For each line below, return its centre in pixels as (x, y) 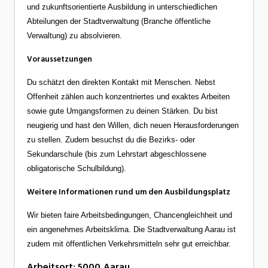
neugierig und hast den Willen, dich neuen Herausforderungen (133, 125)
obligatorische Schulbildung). (77, 168)
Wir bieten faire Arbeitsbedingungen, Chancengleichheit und (130, 215)
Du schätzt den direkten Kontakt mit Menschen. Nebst (121, 82)
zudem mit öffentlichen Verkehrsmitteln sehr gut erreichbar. (129, 243)
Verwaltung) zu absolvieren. (74, 35)
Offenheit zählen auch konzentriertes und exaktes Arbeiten (128, 96)
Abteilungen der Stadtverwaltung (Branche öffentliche (119, 21)
